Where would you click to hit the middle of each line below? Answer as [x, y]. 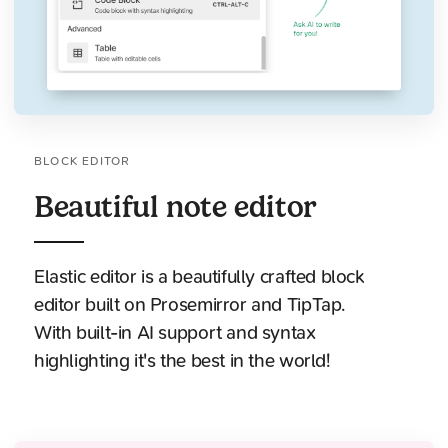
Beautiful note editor [175, 207]
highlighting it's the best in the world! [182, 361]
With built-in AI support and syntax [175, 333]
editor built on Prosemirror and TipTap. [190, 305]
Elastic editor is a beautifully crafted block [199, 277]
